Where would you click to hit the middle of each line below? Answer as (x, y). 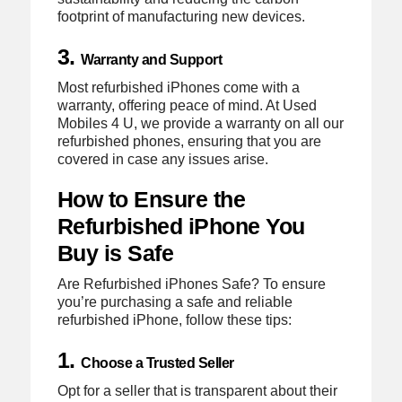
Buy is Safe (115, 253)
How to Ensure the (151, 199)
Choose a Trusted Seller (157, 363)
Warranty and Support (152, 59)
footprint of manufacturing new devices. (181, 16)
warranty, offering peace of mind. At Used (187, 105)
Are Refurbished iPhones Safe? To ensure (191, 284)
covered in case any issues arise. (162, 159)
